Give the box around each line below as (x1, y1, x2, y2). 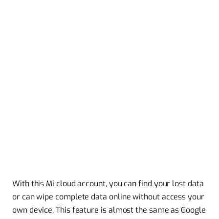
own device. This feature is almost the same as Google (12, 204, 206, 215)
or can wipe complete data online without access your (12, 191, 204, 202)
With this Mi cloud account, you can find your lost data (12, 178, 204, 189)
